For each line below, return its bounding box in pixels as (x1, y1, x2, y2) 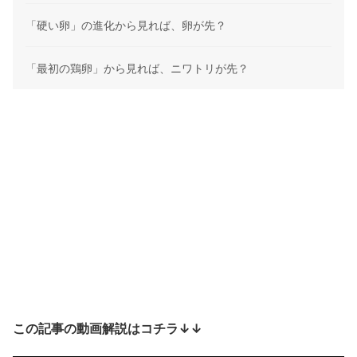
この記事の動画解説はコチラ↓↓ (13, 320, 202, 336)
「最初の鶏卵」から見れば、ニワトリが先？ (25, 61, 249, 75)
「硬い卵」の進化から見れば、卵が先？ (25, 18, 226, 32)
